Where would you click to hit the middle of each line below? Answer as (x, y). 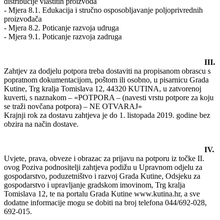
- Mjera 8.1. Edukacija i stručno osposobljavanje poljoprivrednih (103, 10)
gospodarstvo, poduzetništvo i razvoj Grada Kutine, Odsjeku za (102, 176)
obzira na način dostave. (41, 124)
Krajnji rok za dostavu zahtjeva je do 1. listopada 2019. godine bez (107, 115)
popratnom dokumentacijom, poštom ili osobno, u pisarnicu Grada (106, 80)
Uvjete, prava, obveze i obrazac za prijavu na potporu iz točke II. (104, 158)
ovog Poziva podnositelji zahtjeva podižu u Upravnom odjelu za (103, 167)
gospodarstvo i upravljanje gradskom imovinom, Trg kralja (95, 185)
